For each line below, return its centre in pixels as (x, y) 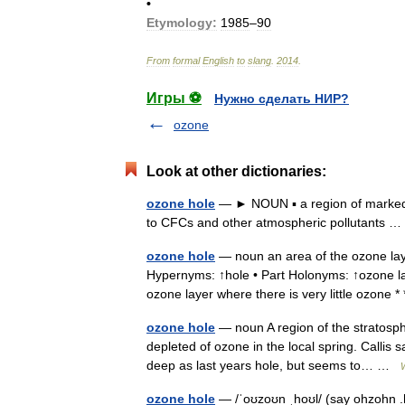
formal (186, 61)
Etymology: (182, 23)
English (218, 61)
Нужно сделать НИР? (282, 99)
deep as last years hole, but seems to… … (273, 365)
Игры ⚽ (174, 98)
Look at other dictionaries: (236, 171)
